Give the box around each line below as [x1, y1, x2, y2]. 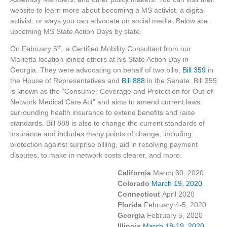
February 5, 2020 [145, 211, 203, 219]
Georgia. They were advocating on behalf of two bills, [10, 66, 182, 74]
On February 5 [10, 45, 57, 53]
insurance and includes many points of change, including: [10, 130, 194, 138]
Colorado [10, 179, 149, 187]
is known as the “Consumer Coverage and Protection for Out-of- [10, 88, 215, 96]
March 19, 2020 [152, 179, 202, 187]
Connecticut [10, 190, 160, 198]
